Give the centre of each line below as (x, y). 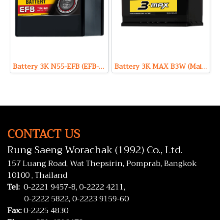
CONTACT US (44, 134)
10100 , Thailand (37, 175)
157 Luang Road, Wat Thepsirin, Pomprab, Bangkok (102, 164)
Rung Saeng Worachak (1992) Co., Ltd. (95, 150)
